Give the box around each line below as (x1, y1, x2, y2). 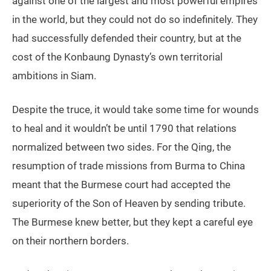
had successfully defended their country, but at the (12, 32, 241, 45)
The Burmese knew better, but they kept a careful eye (12, 216, 253, 229)
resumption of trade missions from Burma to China (12, 160, 245, 172)
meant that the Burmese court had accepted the (12, 178, 230, 191)
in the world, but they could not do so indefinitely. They (12, 13, 258, 26)
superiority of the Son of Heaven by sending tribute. (12, 197, 246, 210)
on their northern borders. (12, 235, 129, 247)
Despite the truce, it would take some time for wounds (12, 103, 259, 116)
